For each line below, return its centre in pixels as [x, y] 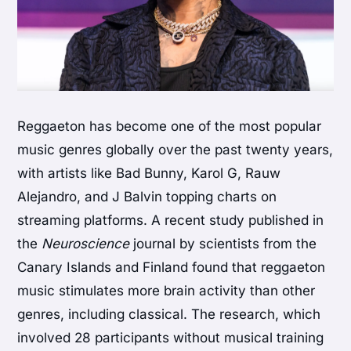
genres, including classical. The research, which [169, 314]
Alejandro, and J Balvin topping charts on [147, 196]
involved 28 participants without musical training [171, 337]
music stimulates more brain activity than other [166, 290]
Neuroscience [86, 243]
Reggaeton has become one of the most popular [170, 126]
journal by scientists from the [223, 243]
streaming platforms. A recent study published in [171, 220]
